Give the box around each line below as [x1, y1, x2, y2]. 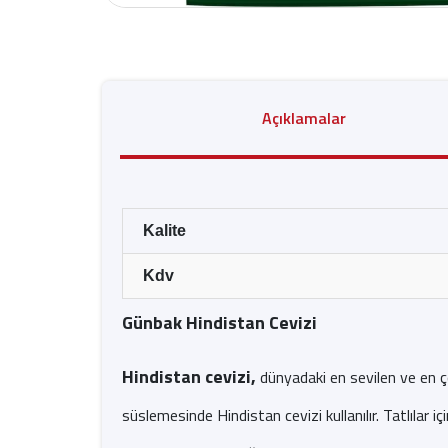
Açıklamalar [262, 106, 346, 130]
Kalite [143, 222, 186, 239]
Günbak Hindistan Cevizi [122, 309, 317, 336]
